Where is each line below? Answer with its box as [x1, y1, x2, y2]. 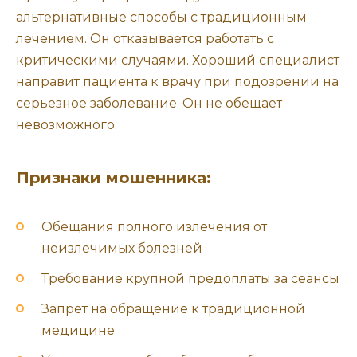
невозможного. [16, 116, 117, 132]
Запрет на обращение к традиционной [41, 301, 305, 317]
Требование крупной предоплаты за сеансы [41, 270, 339, 286]
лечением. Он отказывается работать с [16, 30, 274, 46]
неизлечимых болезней [41, 240, 202, 256]
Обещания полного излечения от [41, 218, 267, 234]
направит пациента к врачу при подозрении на [16, 73, 339, 89]
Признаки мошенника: [16, 167, 211, 187]
